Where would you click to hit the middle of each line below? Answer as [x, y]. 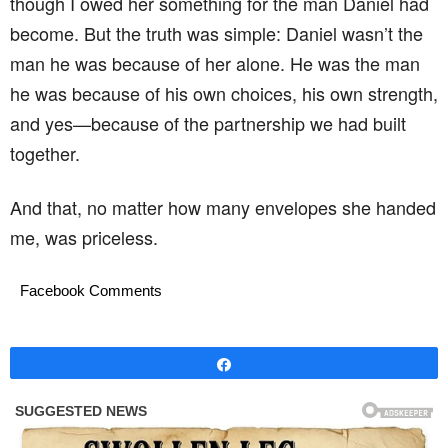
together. [45, 152]
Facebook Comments [91, 290]
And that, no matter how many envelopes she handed [223, 206]
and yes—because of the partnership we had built [208, 122]
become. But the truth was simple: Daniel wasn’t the [216, 32]
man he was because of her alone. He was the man [215, 62]
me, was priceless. [84, 236]
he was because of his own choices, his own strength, [224, 92]
